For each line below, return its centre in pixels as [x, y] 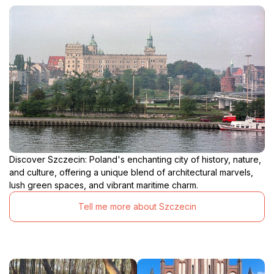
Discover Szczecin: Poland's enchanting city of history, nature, [135, 159]
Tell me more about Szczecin [137, 207]
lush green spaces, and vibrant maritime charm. [104, 185]
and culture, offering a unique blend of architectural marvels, [131, 172]
